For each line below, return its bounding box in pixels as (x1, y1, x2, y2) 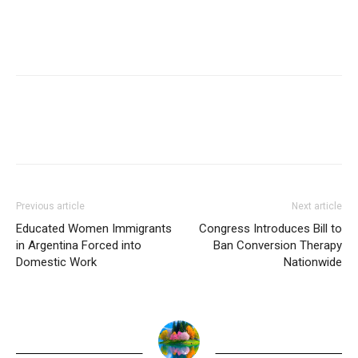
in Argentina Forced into (16, 237, 141, 253)
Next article (292, 200, 342, 212)
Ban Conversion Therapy (213, 237, 342, 253)
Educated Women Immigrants (16, 221, 172, 236)
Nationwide (284, 254, 342, 269)
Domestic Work (16, 254, 97, 269)
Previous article (16, 200, 85, 212)
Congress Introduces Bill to (199, 221, 342, 236)
